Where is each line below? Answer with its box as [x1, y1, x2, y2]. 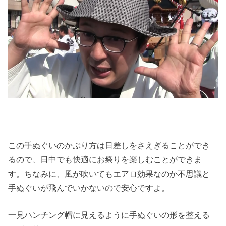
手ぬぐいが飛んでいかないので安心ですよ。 [8, 183, 170, 193]
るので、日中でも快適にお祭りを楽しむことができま [8, 155, 202, 164]
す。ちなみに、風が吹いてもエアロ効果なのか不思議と [8, 169, 210, 179]
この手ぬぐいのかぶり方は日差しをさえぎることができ [8, 141, 210, 150]
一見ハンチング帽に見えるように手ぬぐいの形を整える [8, 210, 210, 220]
